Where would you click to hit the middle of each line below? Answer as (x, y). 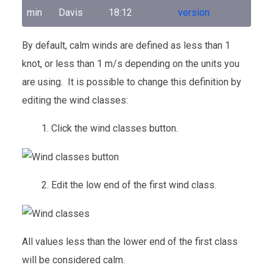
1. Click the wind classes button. (110, 128)
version (193, 12)
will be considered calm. (73, 260)
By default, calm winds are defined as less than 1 (126, 45)
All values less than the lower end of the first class (130, 241)
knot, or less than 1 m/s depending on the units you (131, 64)
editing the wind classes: (75, 100)
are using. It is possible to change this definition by (132, 82)
